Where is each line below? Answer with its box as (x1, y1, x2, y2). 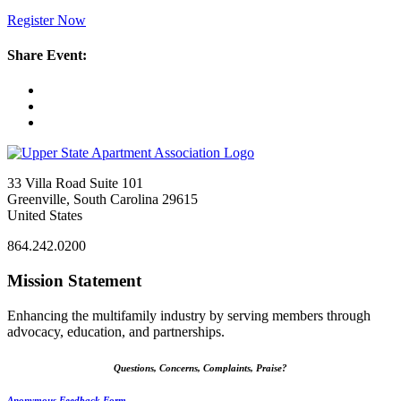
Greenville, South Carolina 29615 (7, 192, 198, 208)
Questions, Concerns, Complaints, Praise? (114, 362, 287, 373)
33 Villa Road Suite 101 (7, 175, 143, 192)
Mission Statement (7, 270, 141, 290)
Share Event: (7, 47, 87, 63)
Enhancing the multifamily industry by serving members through (7, 307, 371, 323)
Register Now (7, 12, 86, 28)
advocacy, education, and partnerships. (7, 323, 228, 339)
